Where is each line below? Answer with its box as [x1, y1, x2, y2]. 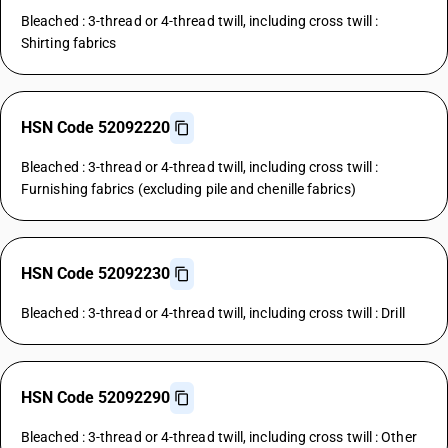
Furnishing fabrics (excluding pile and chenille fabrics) [21, 181, 356, 197]
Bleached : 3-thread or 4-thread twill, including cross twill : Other [21, 429, 417, 445]
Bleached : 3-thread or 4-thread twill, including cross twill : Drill [21, 305, 405, 321]
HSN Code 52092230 [21, 264, 170, 283]
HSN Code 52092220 [21, 118, 170, 137]
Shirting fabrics [21, 35, 117, 51]
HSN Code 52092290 [21, 388, 170, 407]
